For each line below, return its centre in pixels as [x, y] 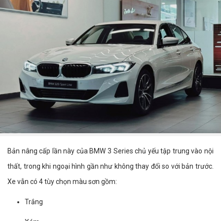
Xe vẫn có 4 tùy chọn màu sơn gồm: [62, 181]
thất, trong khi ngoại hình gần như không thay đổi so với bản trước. [110, 166]
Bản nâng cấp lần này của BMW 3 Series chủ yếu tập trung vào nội [110, 151]
